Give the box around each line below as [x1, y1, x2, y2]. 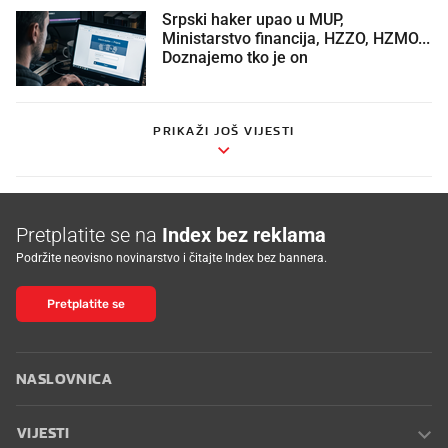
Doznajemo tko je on [162, 47, 308, 66]
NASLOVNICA [16, 368, 112, 387]
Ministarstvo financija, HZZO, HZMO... [162, 28, 430, 47]
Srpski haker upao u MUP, [162, 9, 344, 28]
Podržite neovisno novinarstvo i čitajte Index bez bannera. [16, 249, 327, 264]
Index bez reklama [162, 221, 326, 246]
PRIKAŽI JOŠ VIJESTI [153, 121, 295, 137]
